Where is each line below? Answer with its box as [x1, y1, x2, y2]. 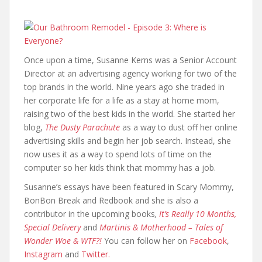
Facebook [189, 235, 227, 247]
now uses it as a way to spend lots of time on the [24, 149, 212, 160]
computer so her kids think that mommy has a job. [24, 162, 216, 174]
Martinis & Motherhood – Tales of [99, 222, 223, 233]
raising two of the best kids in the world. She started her [24, 108, 235, 120]
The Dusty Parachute [45, 122, 120, 133]
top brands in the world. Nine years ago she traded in [24, 81, 225, 93]
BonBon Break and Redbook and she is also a [24, 195, 198, 206]
